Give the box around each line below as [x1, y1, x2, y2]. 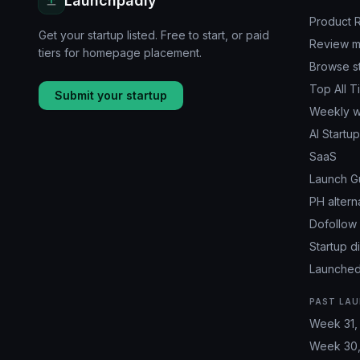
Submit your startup [55, 88, 167, 102]
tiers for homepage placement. [39, 46, 202, 59]
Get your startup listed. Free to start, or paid [39, 28, 269, 42]
